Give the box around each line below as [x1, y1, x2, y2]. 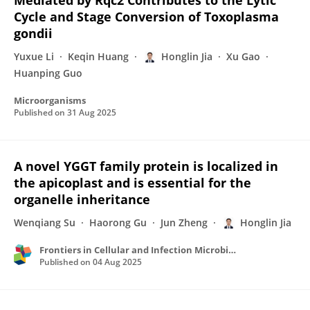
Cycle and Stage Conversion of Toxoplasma [14, 8, 279, 25]
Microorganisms [14, 94, 86, 107]
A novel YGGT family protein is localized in [14, 158, 278, 174]
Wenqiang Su [14, 216, 75, 229]
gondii [14, 25, 53, 42]
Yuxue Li [14, 50, 54, 63]
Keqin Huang [68, 50, 129, 63]
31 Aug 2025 [67, 107, 116, 118]
